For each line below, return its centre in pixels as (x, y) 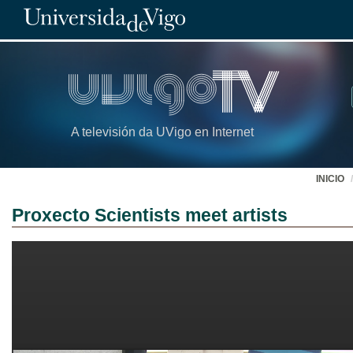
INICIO (330, 179)
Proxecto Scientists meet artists (150, 215)
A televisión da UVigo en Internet (162, 132)
